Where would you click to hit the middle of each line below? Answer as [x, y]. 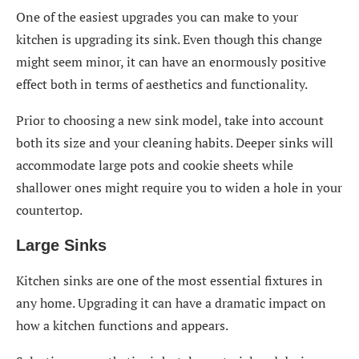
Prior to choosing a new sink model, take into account [170, 120]
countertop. [49, 210]
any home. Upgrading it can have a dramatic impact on [171, 303]
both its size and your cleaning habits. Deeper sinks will [175, 143]
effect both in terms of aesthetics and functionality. [162, 84]
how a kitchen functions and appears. [122, 325]
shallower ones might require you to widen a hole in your [179, 188]
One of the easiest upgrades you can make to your [157, 17]
